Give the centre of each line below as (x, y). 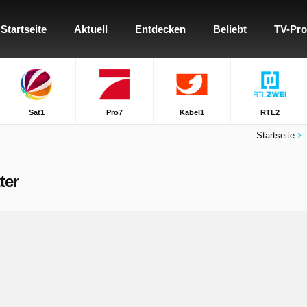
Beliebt (230, 29)
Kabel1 (192, 112)
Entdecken (160, 29)
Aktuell (91, 29)
